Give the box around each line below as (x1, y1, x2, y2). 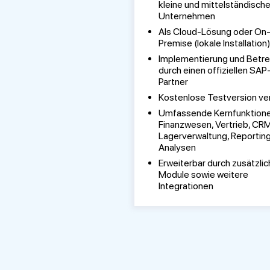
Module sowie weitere (158, 169, 248, 180)
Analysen (158, 142, 196, 153)
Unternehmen (158, 10, 215, 22)
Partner (158, 76, 188, 87)
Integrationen (158, 180, 213, 192)
